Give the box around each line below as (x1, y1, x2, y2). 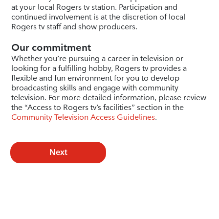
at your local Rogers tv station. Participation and (11, 2, 177, 12)
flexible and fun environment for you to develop (11, 73, 179, 83)
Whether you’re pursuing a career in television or (11, 54, 183, 63)
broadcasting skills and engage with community (11, 83, 178, 92)
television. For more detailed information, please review (11, 93, 206, 102)
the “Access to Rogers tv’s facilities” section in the (11, 103, 184, 112)
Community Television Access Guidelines (11, 112, 155, 122)
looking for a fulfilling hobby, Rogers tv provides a (11, 64, 187, 73)
